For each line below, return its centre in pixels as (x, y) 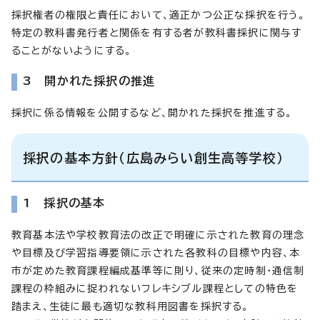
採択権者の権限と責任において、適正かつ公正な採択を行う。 (159, 15)
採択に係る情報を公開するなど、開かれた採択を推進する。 (152, 112)
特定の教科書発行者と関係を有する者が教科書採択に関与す (157, 32)
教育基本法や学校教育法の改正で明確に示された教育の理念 (158, 235)
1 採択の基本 (64, 202)
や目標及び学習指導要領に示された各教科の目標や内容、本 (156, 252)
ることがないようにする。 (72, 50)
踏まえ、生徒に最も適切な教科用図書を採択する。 (130, 306)
